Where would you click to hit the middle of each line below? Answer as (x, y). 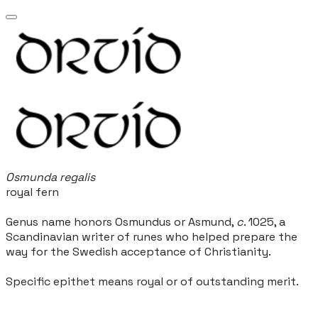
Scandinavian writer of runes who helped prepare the (152, 237)
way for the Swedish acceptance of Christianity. (138, 252)
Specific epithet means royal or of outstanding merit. (152, 281)
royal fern (32, 192)
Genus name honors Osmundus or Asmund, (121, 222)
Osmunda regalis (50, 177)
